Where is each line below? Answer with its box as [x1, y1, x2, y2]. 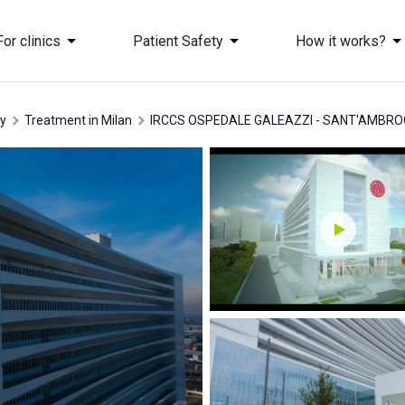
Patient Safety [133, 32, 223, 50]
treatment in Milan [32, 113, 132, 127]
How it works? [296, 32, 386, 50]
